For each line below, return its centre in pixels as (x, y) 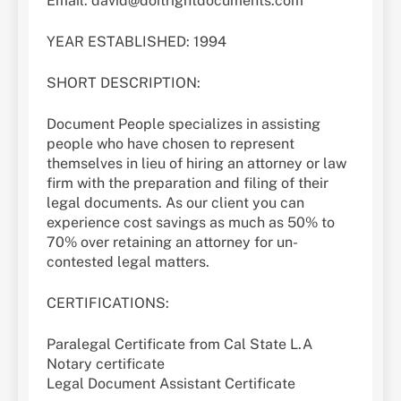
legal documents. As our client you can (175, 203)
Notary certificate (106, 364)
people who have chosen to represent (171, 144)
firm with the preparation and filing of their (188, 183)
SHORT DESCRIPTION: (124, 83)
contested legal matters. (128, 262)
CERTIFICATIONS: (108, 303)
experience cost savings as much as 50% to (191, 223)
